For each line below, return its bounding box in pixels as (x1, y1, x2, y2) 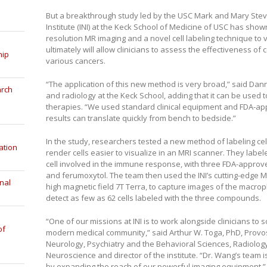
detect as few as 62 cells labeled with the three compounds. (45, 192, 261, 203)
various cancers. (45, 55, 105, 66)
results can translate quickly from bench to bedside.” (45, 112, 236, 123)
